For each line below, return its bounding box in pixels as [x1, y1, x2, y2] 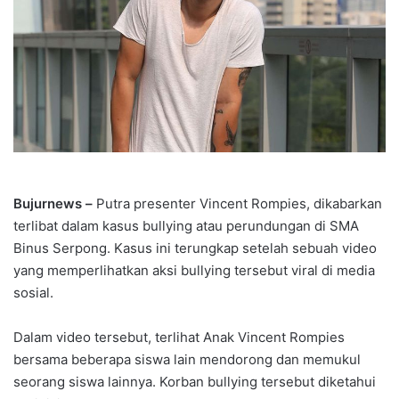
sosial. [13, 283, 53, 301]
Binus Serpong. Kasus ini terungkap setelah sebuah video [13, 239, 377, 256]
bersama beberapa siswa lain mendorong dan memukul [13, 350, 361, 368]
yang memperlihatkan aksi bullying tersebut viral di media [13, 261, 375, 279]
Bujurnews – [13, 194, 96, 212]
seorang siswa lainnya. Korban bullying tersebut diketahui [13, 372, 376, 390]
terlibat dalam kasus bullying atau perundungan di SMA [13, 216, 359, 234]
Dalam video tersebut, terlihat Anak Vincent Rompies [13, 328, 345, 346]
